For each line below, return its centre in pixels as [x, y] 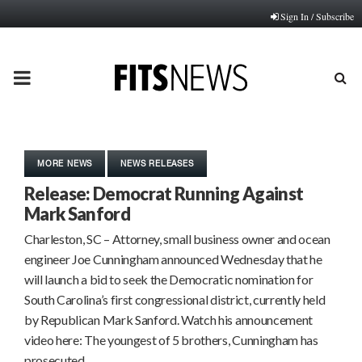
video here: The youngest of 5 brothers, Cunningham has [171, 340]
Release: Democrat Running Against [164, 194]
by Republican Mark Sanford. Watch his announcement [168, 320]
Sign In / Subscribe [317, 16]
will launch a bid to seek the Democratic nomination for [169, 279]
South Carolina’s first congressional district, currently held [175, 299]
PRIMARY [55, 77]
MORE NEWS [65, 163]
